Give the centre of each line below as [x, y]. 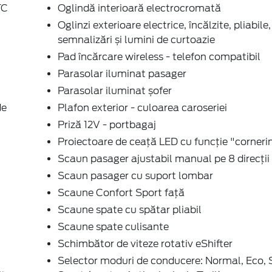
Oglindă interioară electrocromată [139, 8]
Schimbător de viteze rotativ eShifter [145, 243]
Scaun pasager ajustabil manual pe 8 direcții [164, 158]
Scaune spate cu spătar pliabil [130, 209]
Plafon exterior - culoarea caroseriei [142, 107]
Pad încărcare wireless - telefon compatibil [159, 56]
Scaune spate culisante [113, 226]
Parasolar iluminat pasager [122, 73]
